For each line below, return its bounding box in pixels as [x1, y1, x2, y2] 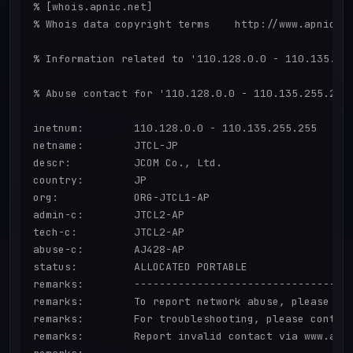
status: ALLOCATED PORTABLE [33, 260, 247, 274]
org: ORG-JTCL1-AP [33, 191, 210, 205]
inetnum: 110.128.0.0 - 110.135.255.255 [33, 121, 317, 136]
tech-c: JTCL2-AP [33, 225, 184, 240]
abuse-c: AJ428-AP [33, 243, 184, 257]
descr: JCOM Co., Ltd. [33, 156, 222, 170]
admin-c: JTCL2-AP [33, 208, 184, 222]
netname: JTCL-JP [33, 139, 178, 153]
